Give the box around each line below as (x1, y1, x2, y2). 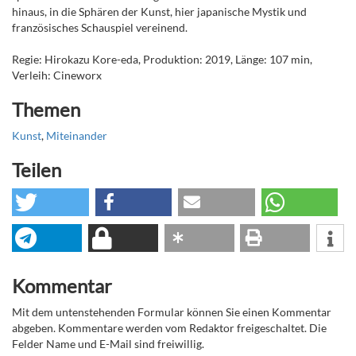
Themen (12, 98, 80, 122)
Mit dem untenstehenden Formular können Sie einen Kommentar (12, 305, 331, 319)
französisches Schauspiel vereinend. (12, 21, 188, 35)
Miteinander (46, 129, 107, 143)
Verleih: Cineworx (12, 68, 102, 83)
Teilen (12, 158, 61, 182)
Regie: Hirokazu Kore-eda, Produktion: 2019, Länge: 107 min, (12, 52, 312, 67)
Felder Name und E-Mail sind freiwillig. (12, 337, 204, 351)
